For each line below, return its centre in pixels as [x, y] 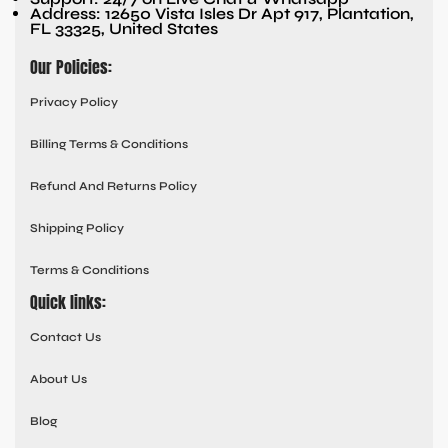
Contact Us [65, 337]
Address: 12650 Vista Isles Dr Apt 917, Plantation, [222, 14]
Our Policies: [71, 67]
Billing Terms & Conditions [109, 144]
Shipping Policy [77, 228]
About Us [58, 379]
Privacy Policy [74, 102]
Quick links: [68, 302]
